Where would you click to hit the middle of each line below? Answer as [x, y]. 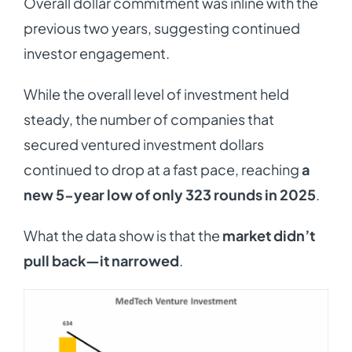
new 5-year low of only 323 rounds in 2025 [169, 194]
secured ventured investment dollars [143, 144]
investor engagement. [96, 53]
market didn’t [268, 235]
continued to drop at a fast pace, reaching [162, 169]
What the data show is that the [123, 235]
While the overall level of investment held [156, 93]
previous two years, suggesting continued [161, 27]
